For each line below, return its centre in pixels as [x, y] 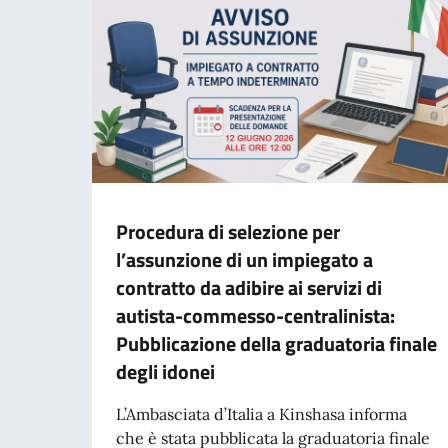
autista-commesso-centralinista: [255, 315]
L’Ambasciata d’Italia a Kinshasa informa [261, 413]
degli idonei [165, 371]
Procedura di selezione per [228, 231]
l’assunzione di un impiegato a [244, 259]
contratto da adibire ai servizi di [249, 287]
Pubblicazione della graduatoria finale [276, 343]
